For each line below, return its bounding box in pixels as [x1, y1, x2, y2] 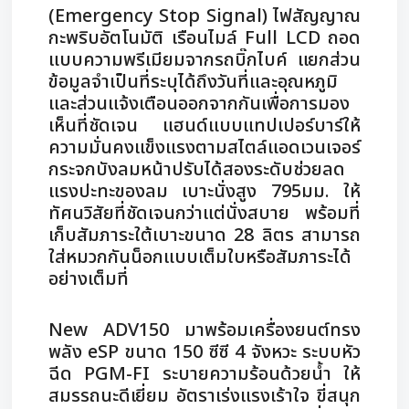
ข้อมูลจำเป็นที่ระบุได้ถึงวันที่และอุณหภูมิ [48, 68, 338, 96]
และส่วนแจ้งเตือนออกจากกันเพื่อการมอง [48, 90, 350, 118]
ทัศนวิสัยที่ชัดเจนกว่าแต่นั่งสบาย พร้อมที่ [48, 200, 361, 227]
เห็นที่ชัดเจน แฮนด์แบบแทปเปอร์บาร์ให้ [48, 112, 361, 140]
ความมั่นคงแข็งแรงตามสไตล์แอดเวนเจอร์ [48, 134, 361, 162]
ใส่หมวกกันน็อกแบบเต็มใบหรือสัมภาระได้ [48, 244, 351, 271]
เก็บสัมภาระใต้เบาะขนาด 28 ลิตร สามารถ [48, 222, 361, 249]
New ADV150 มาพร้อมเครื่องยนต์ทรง [48, 317, 361, 344]
